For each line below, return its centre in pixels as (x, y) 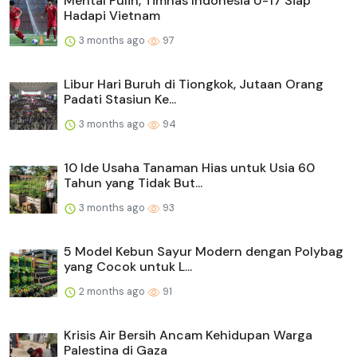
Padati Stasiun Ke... (120, 100)
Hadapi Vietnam (112, 16)
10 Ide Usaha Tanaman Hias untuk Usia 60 (189, 168)
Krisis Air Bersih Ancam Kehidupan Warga (188, 335)
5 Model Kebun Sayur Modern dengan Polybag (204, 252)
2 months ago (112, 292)
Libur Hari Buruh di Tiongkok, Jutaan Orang (194, 84)
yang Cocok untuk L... (128, 267)
